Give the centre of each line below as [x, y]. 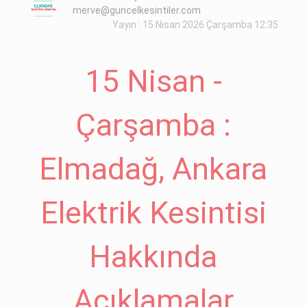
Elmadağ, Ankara [153, 169]
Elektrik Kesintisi [153, 213]
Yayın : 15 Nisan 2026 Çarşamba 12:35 [195, 25]
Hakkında [153, 257]
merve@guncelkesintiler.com [137, 10]
